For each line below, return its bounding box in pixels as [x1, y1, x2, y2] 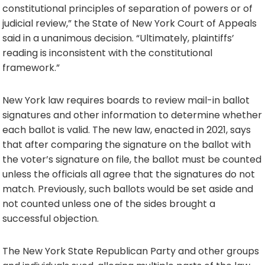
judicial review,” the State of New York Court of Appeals [2, 17, 257, 30]
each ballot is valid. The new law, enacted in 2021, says [2, 123, 251, 137]
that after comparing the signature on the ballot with [2, 138, 251, 151]
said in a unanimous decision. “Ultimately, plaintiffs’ [2, 31, 234, 45]
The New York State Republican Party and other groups [2, 244, 259, 258]
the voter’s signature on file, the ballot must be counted [2, 153, 261, 166]
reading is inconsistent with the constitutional [2, 46, 212, 60]
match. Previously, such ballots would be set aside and [2, 182, 253, 196]
